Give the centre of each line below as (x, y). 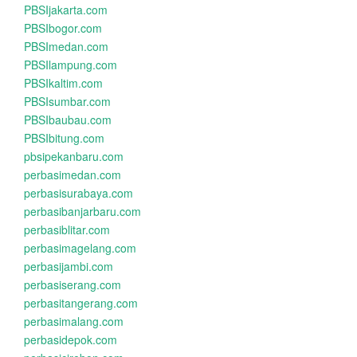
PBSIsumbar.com (67, 101)
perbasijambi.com (69, 266)
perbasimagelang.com (80, 248)
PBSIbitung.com (64, 138)
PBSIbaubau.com (68, 120)
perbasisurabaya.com (78, 193)
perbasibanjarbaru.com (82, 211)
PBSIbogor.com (63, 28)
